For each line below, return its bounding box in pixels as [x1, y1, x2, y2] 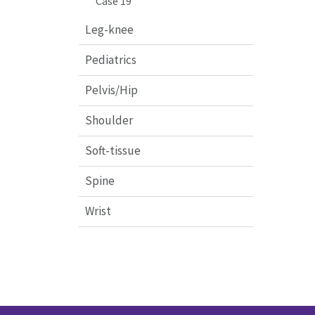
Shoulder [84, 112, 133, 129]
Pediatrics [84, 51, 136, 67]
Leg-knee [84, 21, 134, 37]
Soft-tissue [84, 143, 141, 159]
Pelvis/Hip [84, 82, 138, 98]
